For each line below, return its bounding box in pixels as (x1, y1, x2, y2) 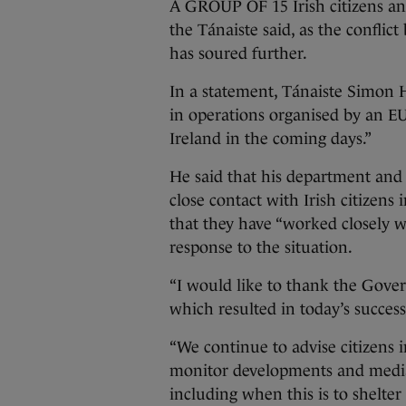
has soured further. (169, 44, 311, 63)
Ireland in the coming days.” (169, 130, 372, 148)
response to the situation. (169, 238, 353, 256)
